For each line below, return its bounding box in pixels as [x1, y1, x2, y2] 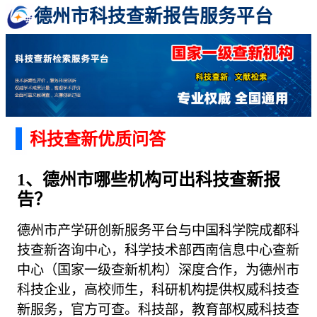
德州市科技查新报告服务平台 [34, 6, 273, 27]
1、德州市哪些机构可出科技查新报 [17, 170, 281, 189]
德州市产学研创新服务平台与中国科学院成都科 [17, 222, 300, 238]
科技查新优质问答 [30, 130, 166, 149]
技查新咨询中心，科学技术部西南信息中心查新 [17, 242, 300, 258]
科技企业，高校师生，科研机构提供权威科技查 [17, 282, 300, 297]
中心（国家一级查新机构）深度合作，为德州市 [17, 262, 300, 277]
